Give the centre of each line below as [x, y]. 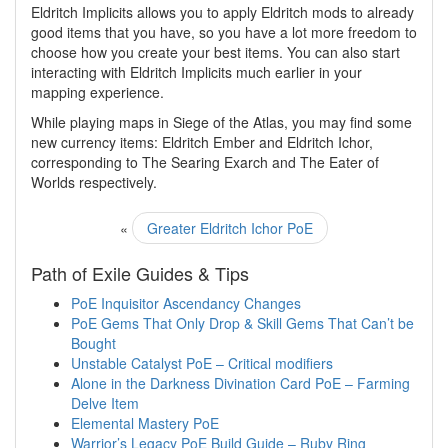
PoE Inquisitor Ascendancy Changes [186, 303]
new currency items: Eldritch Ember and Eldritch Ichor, [202, 142]
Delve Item [105, 403]
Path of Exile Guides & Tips [140, 273]
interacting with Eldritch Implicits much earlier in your [196, 72]
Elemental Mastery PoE [145, 423]
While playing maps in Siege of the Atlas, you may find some [221, 122]
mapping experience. [97, 92]
